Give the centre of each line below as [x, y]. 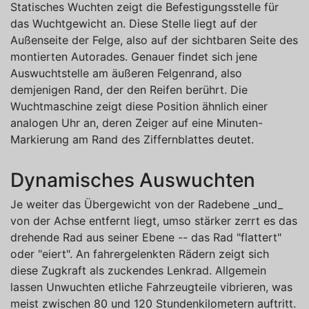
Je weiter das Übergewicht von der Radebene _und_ [147, 204]
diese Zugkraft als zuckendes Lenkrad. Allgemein [138, 270]
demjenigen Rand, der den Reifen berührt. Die [129, 89]
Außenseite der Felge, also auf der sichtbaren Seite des [154, 40]
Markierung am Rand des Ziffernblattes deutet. [132, 139]
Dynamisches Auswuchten [133, 180]
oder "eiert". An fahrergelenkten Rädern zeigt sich [140, 253]
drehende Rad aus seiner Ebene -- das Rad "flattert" [146, 237]
